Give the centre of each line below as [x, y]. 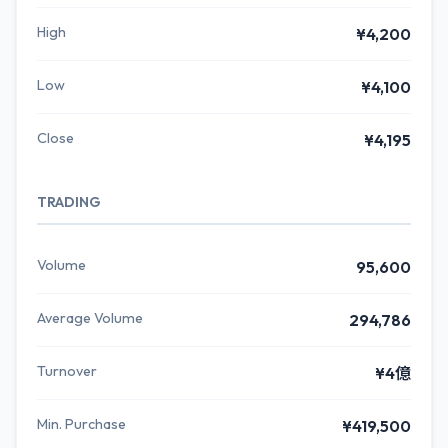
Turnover [67, 371]
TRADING [69, 202]
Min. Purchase [81, 424]
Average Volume [90, 318]
